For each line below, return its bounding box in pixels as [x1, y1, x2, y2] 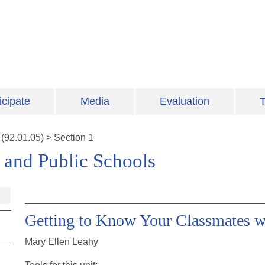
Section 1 [54, 132, 93, 143]
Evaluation [160, 95, 210, 108]
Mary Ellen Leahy [25, 237, 98, 247]
